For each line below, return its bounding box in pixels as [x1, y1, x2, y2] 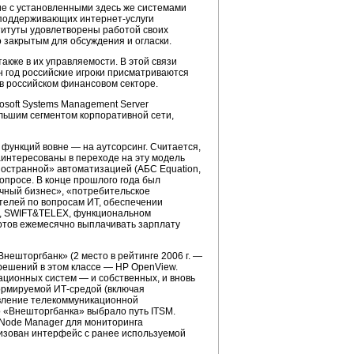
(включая [102, 284, 145, 295]
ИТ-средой [54, 284, 102, 295]
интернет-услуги [80, 13, 154, 24]
